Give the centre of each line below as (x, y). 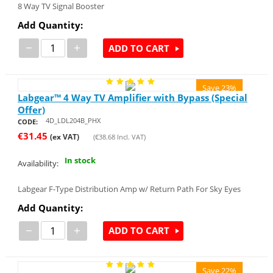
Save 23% (220, 88)
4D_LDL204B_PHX (73, 120)
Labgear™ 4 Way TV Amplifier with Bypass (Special (132, 97)
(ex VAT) (64, 136)
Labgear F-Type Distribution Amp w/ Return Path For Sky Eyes (129, 189)
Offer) (31, 109)
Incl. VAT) (130, 136)
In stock (80, 161)
